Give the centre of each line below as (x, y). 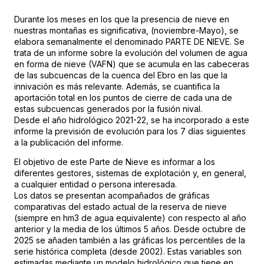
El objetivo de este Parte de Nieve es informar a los (115, 162)
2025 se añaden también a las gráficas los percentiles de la (130, 240)
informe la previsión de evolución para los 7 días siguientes (130, 131)
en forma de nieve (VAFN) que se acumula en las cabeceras (132, 64)
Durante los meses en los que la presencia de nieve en (122, 19)
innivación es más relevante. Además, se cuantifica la (117, 86)
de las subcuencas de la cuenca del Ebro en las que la (121, 75)
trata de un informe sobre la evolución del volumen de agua (131, 53)
